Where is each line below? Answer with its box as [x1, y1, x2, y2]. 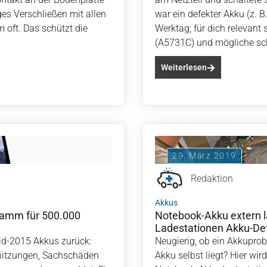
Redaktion [191, 173, 233, 184]
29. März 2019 [172, 151, 237, 160]
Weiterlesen [161, 63, 207, 72]
